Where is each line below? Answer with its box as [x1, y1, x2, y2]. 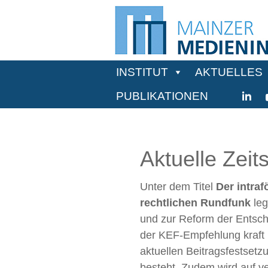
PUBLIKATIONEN [115, 90, 208, 102]
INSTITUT [115, 66, 168, 78]
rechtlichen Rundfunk [139, 197, 251, 209]
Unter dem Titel [139, 181, 216, 193]
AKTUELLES [194, 66, 263, 78]
